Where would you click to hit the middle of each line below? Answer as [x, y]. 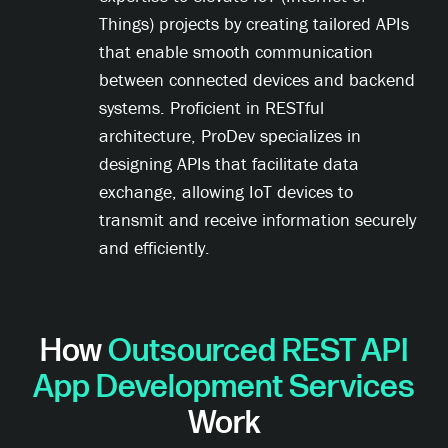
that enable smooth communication [236, 52]
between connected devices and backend [257, 80]
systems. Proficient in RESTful [212, 108]
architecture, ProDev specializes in [230, 136]
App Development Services [224, 388]
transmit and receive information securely [258, 220]
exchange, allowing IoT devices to [226, 192]
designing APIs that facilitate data [229, 164]
